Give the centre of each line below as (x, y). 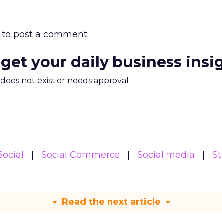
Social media (166, 155)
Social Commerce (81, 155)
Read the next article (111, 202)
